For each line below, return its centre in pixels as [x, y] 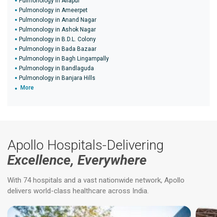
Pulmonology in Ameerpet [53, 10]
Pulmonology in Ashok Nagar [57, 30]
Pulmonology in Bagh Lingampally [64, 59]
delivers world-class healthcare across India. [78, 191]
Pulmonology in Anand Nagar [58, 20]
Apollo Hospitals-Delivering [85, 145]
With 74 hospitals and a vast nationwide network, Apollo [96, 180]
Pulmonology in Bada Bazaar [58, 49]
